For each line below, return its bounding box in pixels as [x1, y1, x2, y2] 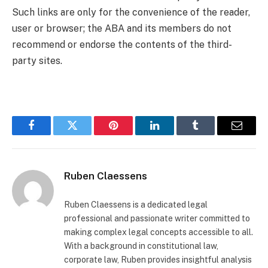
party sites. [12, 54, 62, 66]
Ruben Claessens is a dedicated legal [64, 200, 208, 210]
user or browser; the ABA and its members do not [12, 22, 232, 34]
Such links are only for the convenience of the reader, [12, 6, 250, 18]
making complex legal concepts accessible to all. [64, 227, 253, 237]
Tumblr [194, 129, 227, 140]
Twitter [71, 129, 103, 140]
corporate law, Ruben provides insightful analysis [64, 255, 252, 265]
